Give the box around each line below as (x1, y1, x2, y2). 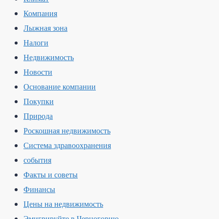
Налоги (23, 37, 48, 49)
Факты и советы (23, 169, 78, 181)
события (23, 154, 51, 166)
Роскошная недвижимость (23, 125, 110, 137)
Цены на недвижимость (23, 198, 103, 210)
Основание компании (23, 81, 96, 93)
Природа (23, 110, 53, 122)
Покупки (23, 96, 54, 108)
